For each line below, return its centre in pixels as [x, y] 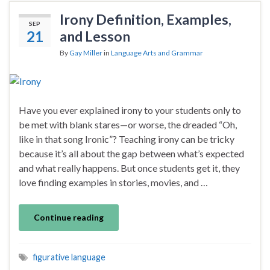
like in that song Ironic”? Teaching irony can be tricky [127, 139]
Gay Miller [86, 52]
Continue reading [69, 217]
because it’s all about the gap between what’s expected [131, 153]
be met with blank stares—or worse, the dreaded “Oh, [128, 124]
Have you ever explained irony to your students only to [130, 110]
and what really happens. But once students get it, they [129, 168]
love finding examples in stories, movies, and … [113, 182]
